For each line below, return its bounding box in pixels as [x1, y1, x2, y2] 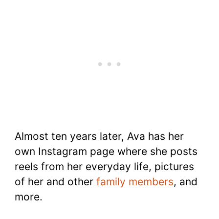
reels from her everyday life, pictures [15, 160, 194, 173]
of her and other [15, 175, 96, 188]
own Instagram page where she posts [15, 145, 197, 158]
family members [96, 175, 174, 188]
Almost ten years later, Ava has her [15, 130, 184, 143]
